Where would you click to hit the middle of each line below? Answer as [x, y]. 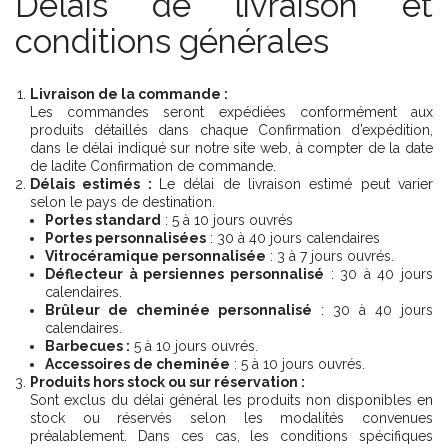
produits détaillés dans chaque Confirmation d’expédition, [231, 130]
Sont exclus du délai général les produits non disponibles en [231, 400]
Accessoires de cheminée [137, 364]
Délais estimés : [94, 184]
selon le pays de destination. [122, 202]
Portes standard [103, 220]
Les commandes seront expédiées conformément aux [231, 112]
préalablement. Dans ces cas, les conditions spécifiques [231, 436]
